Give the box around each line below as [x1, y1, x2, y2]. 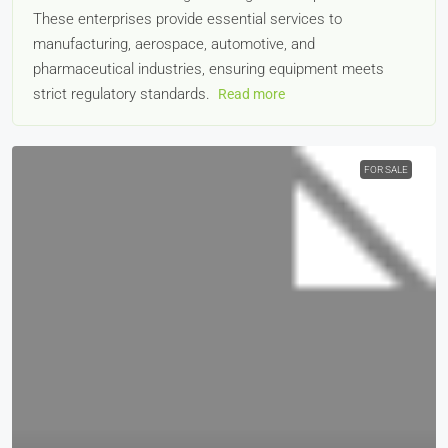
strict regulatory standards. [33, 85, 214, 103]
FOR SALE [364, 164, 408, 175]
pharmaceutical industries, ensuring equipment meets [33, 60, 384, 78]
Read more [218, 86, 285, 102]
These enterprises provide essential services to [33, 10, 342, 28]
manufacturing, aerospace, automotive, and [33, 35, 315, 53]
